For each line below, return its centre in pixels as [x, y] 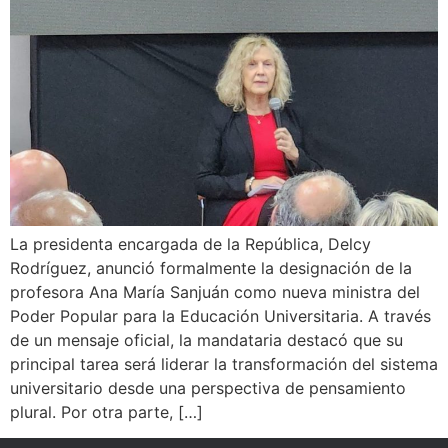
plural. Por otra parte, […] [106, 411]
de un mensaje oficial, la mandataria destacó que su [206, 339]
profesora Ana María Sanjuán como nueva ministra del [215, 291]
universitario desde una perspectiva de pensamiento [208, 387]
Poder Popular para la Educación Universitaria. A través [220, 315]
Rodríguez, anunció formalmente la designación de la [211, 267]
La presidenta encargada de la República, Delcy [190, 243]
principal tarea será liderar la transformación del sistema [224, 363]
